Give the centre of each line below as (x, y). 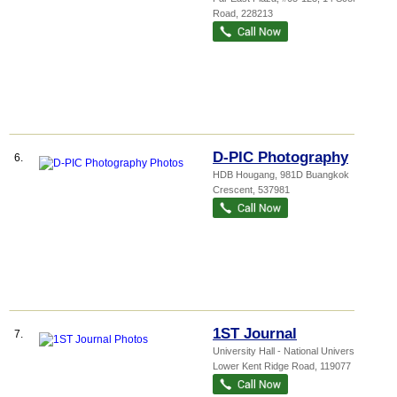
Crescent (233, 190)
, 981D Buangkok (312, 175)
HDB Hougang (244, 175)
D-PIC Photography (280, 157)
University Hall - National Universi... (288, 351)
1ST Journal (255, 334)
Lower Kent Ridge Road (264, 366)
